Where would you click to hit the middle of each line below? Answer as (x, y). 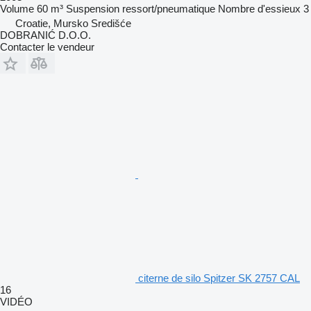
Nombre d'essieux (259, 8)
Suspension (93, 8)
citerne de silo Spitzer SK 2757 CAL (219, 278)
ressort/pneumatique (169, 8)
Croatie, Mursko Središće (73, 23)
